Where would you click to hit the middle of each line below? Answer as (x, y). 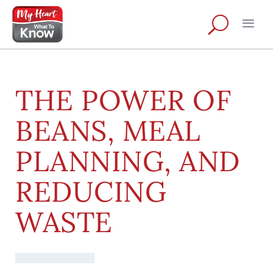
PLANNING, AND (128, 161)
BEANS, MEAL (108, 130)
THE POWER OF (123, 100)
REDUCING (91, 191)
